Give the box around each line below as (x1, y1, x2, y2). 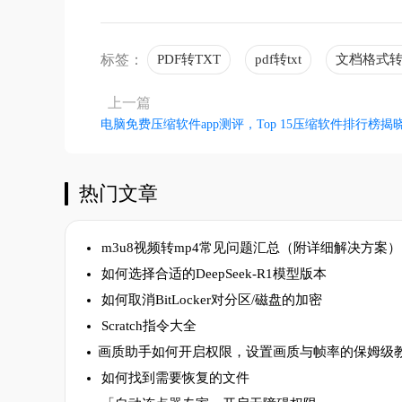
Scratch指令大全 (98, 319, 197, 333)
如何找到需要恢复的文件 (98, 371, 249, 385)
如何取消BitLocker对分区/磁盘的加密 (98, 293, 322, 307)
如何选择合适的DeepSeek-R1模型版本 (98, 267, 327, 281)
